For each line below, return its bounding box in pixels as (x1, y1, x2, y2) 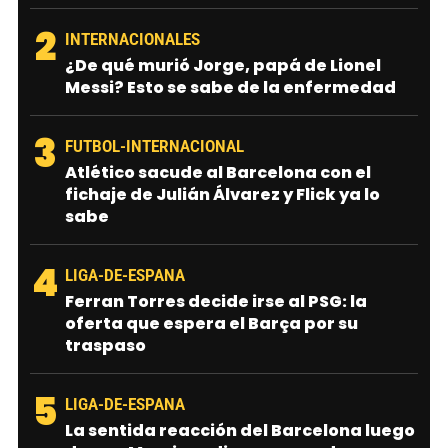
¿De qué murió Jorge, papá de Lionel (65, 53, 381, 77)
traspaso (65, 333, 146, 357)
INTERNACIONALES (65, 29, 200, 49)
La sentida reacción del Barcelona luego (65, 418, 415, 442)
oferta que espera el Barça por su (65, 311, 358, 335)
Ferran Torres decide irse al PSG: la (65, 289, 367, 313)
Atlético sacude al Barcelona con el (65, 160, 371, 184)
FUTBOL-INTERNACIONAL (65, 136, 244, 156)
